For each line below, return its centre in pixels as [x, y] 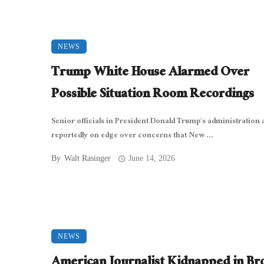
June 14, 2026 [152, 159]
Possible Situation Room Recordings [153, 95]
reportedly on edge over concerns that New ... [132, 136]
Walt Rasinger [88, 159]
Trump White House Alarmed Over [150, 74]
